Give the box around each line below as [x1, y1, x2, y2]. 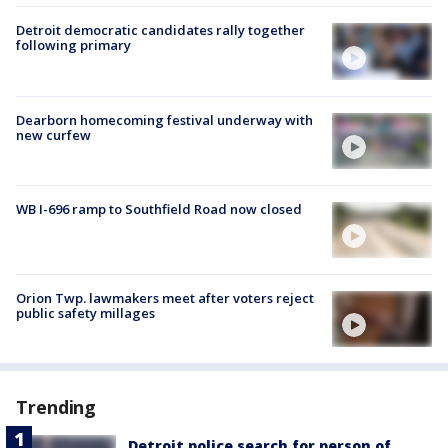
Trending [16, 395, 97, 420]
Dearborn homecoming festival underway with [16, 110, 313, 129]
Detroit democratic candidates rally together [16, 21, 305, 40]
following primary [16, 36, 131, 55]
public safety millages [16, 304, 155, 323]
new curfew [16, 125, 91, 144]
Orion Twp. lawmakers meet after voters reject [16, 289, 314, 308]
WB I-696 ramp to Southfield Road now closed [16, 199, 302, 218]
